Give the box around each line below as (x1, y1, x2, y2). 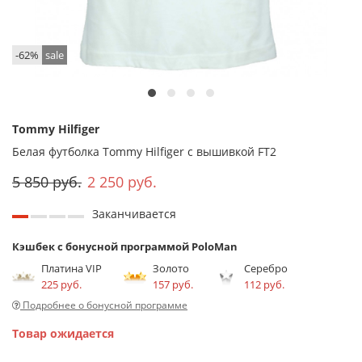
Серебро (244, 260, 288, 276)
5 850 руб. (12, 171, 82, 192)
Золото (153, 260, 189, 276)
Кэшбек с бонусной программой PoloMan (12, 238, 238, 254)
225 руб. (41, 276, 82, 292)
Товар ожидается (12, 325, 114, 341)
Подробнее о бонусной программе (20, 297, 187, 312)
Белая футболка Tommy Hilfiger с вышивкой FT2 (12, 143, 276, 159)
